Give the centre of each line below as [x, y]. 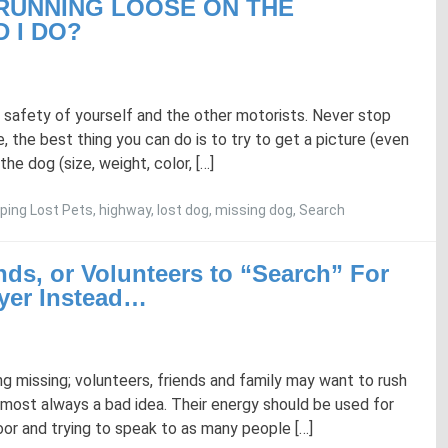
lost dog [183, 209]
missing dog [254, 209]
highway [125, 209]
